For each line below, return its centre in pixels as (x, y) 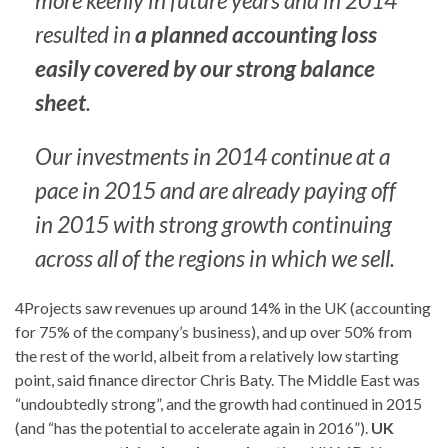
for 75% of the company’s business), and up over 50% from (213, 331)
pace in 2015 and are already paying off (215, 190)
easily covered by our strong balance (205, 68)
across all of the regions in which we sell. (215, 258)
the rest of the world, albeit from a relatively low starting (207, 355)
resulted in (85, 34)
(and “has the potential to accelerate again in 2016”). (193, 427)
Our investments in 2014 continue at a (212, 156)
